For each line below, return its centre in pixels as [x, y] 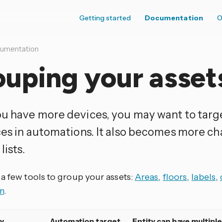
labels [203, 177]
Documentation [174, 18]
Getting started [105, 18]
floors [175, 177]
